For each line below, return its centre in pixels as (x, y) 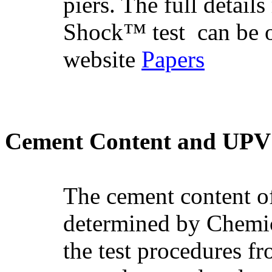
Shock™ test (124, 32)
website (102, 59)
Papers (173, 59)
